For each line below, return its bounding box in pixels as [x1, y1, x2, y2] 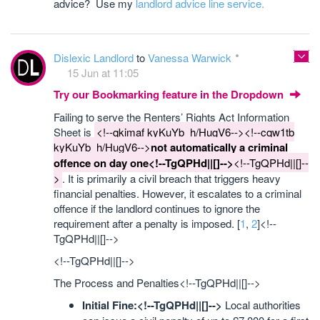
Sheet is [54, 124, 94, 139]
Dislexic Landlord [54, 50, 136, 65]
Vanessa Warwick [148, 50, 231, 65]
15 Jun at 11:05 [67, 65, 139, 80]
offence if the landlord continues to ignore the [54, 201, 260, 216]
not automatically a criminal [151, 139, 288, 155]
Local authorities [222, 297, 301, 312]
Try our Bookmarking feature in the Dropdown [54, 86, 286, 102]
